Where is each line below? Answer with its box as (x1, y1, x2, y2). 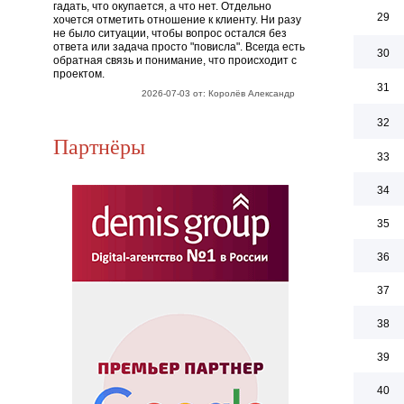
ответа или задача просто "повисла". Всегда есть (53, 41, 305, 53)
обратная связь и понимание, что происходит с (53, 54, 297, 67)
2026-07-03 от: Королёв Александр (141, 88, 295, 98)
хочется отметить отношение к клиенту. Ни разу (53, 14, 301, 26)
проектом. (53, 68, 105, 80)
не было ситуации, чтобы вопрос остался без (53, 27, 287, 40)
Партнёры (53, 132, 145, 161)
